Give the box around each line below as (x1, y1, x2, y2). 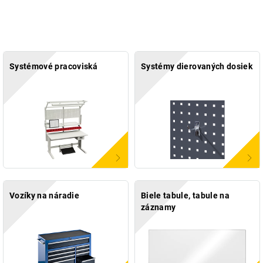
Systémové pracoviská (9, 62, 97, 72)
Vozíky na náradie (9, 191, 79, 201)
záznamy (141, 203, 176, 213)
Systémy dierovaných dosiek (141, 62, 253, 72)
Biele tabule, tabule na (141, 191, 230, 201)
